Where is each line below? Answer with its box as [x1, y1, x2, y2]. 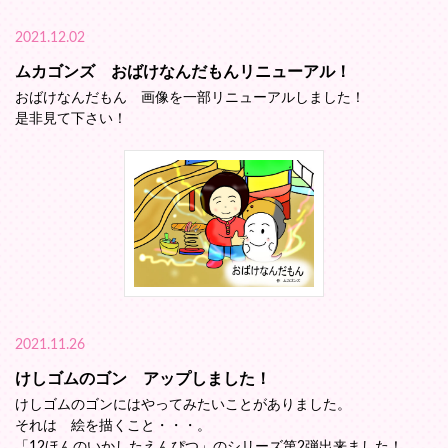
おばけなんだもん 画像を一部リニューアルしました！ [15, 90, 365, 105]
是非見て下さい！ [15, 111, 127, 126]
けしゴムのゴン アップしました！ [15, 370, 271, 387]
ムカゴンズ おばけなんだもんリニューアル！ [15, 63, 351, 80]
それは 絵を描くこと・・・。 [15, 418, 211, 433]
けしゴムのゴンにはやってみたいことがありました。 [15, 397, 351, 412]
